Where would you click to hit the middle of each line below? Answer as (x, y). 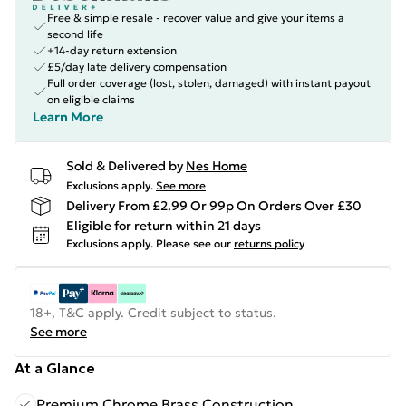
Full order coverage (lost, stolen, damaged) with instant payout (209, 83)
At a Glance (55, 368)
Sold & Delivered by (125, 166)
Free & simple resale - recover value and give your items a (196, 18)
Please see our (193, 243)
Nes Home (217, 166)
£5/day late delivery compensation (137, 67)
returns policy (269, 243)
